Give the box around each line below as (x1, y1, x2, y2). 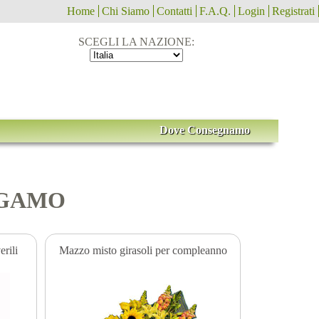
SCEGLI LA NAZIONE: (78, 36, 195, 48)
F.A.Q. (199, 5, 231, 17)
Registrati (272, 5, 315, 17)
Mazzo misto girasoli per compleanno (58, 244, 227, 256)
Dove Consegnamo (159, 124, 250, 136)
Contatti (157, 5, 192, 17)
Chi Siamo (102, 5, 150, 17)
